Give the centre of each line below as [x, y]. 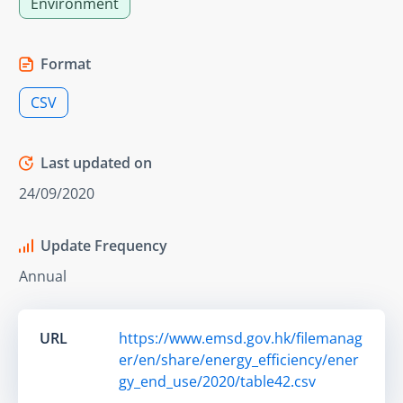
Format [66, 63]
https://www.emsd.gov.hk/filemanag [241, 338]
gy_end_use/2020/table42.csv [217, 381]
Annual [43, 276]
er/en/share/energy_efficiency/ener [239, 359]
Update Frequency [104, 245]
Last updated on [96, 162]
